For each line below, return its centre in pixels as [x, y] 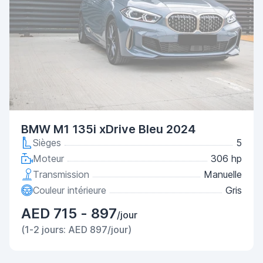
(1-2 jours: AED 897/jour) [76, 230]
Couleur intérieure [70, 190]
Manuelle [223, 174]
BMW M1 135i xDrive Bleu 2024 [108, 129]
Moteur [48, 159]
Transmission [61, 174]
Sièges [47, 143]
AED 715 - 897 [69, 213]
